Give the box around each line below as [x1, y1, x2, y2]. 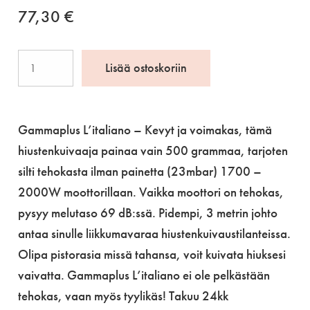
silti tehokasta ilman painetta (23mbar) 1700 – [18, 162, 262, 180]
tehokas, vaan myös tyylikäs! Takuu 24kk [18, 286, 228, 304]
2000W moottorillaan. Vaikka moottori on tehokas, [18, 183, 284, 201]
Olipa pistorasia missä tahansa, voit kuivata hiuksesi [18, 245, 286, 263]
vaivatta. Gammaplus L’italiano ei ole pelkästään [18, 266, 270, 284]
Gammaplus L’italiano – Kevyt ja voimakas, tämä [18, 120, 272, 138]
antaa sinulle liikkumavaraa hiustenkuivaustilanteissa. [18, 224, 291, 242]
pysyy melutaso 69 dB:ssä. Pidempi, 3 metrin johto [18, 203, 277, 221]
